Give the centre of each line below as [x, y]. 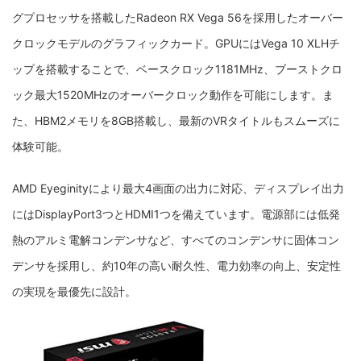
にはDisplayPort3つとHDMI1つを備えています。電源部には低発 [176, 214]
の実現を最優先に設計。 [74, 292]
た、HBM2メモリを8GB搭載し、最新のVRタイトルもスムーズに [176, 121]
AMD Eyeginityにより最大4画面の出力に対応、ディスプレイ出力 [178, 189]
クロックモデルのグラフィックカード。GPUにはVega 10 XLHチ [176, 44]
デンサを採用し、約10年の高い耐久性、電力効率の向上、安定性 [176, 266]
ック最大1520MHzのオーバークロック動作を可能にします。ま [173, 95]
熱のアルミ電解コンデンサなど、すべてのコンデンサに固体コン [176, 240]
